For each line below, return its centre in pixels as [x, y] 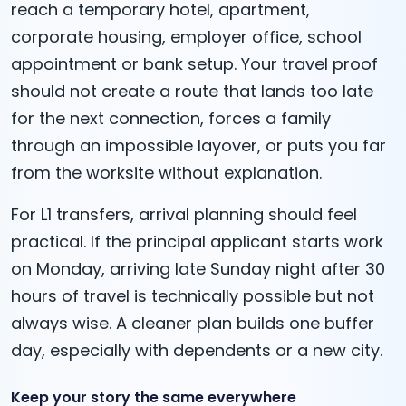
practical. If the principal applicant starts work [197, 241]
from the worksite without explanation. [166, 172]
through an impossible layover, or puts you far [198, 145]
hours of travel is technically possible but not [193, 295]
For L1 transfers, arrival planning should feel [184, 214]
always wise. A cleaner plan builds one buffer [193, 323]
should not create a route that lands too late [192, 91]
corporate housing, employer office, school [186, 36]
